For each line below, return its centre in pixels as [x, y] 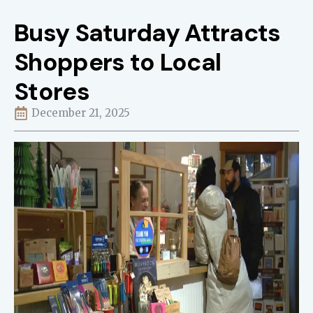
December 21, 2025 [81, 113]
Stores [52, 92]
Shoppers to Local [118, 62]
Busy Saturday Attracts [147, 33]
